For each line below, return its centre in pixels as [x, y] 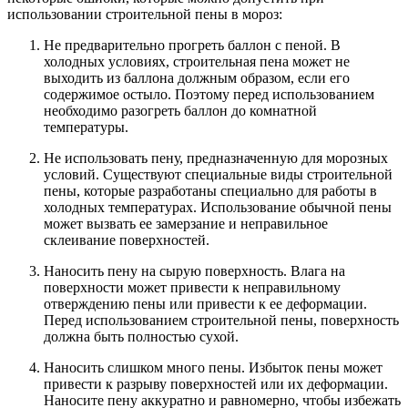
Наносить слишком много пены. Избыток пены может [213, 368]
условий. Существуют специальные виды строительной [218, 175]
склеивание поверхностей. [127, 240]
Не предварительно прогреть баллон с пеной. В [192, 46]
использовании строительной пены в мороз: [145, 15]
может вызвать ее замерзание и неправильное [186, 224]
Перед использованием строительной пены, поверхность [221, 321]
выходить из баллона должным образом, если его [197, 78]
